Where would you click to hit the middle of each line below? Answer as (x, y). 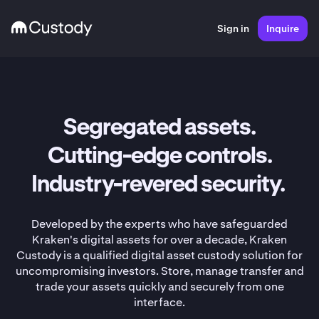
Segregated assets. (159, 128)
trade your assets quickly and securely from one (159, 287)
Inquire (283, 28)
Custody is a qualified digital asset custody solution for (159, 255)
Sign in (233, 28)
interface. (159, 302)
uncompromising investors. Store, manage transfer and (159, 271)
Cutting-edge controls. (159, 157)
